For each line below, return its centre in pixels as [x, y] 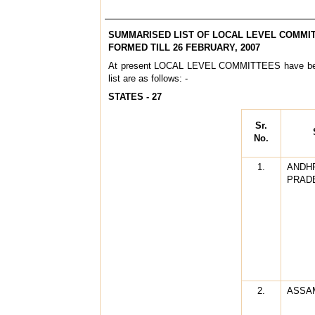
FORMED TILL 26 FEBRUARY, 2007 [184, 47]
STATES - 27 [135, 96]
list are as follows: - [148, 78]
